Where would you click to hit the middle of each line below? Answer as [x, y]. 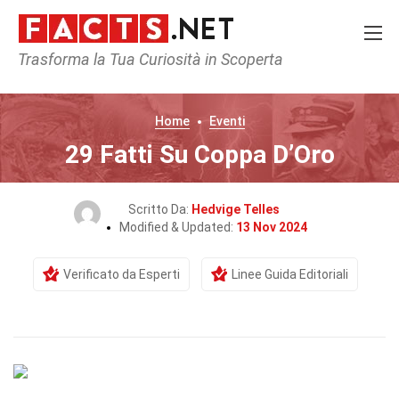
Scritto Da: [160, 209]
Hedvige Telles [236, 209]
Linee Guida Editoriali [289, 274]
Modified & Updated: [177, 227]
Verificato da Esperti [121, 274]
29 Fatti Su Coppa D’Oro [199, 155]
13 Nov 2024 [271, 227]
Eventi [227, 121]
